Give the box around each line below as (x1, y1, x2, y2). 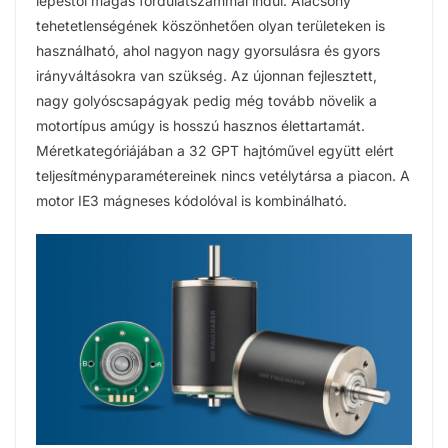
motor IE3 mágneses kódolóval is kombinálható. (36, 191, 347, 209)
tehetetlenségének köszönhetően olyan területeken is (36, 16, 385, 34)
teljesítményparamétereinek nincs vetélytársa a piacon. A (36, 166, 410, 184)
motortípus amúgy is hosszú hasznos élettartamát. (36, 116, 365, 134)
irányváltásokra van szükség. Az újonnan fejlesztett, (36, 66, 377, 84)
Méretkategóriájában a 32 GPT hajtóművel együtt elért (36, 141, 394, 159)
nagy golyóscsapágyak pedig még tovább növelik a (36, 91, 377, 109)
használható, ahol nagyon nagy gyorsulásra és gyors (36, 41, 380, 59)
